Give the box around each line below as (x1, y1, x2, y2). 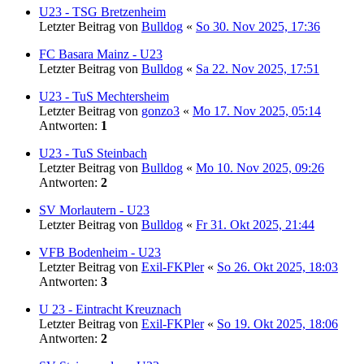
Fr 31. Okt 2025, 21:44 (196, 217, 314, 232)
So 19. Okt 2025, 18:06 (217, 316, 338, 331)
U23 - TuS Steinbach (39, 145, 147, 160)
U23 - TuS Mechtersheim (39, 89, 169, 103)
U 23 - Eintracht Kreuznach (39, 301, 181, 316)
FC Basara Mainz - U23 (39, 46, 162, 61)
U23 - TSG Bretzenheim (39, 4, 166, 19)
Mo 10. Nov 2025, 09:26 (196, 160, 324, 175)
